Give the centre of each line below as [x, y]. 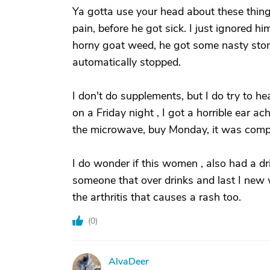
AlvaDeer [129, 262]
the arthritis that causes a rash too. [157, 197]
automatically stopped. [127, 62]
